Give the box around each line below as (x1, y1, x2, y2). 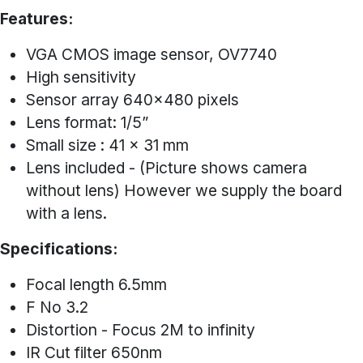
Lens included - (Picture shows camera (26, 158, 307, 178)
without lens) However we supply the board (26, 181, 342, 201)
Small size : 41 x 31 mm (26, 135, 189, 156)
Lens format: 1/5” (26, 113, 148, 133)
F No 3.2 (26, 297, 88, 318)
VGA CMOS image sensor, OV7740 (26, 45, 277, 65)
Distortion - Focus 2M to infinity (26, 320, 255, 340)
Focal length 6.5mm (26, 275, 167, 295)
